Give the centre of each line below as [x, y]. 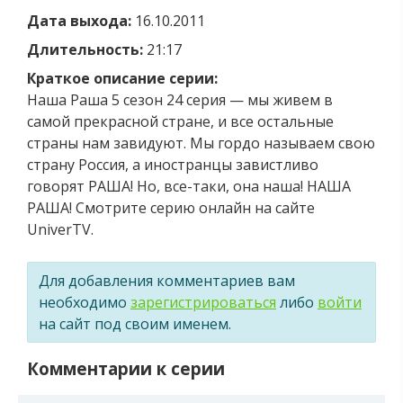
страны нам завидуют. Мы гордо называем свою [201, 143]
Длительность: [85, 49]
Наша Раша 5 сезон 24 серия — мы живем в [180, 99]
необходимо [85, 302]
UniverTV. [60, 229]
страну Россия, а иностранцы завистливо [173, 164]
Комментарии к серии [126, 369]
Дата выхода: [79, 20]
